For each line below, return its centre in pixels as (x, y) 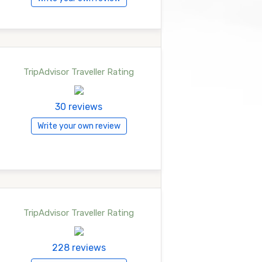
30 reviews (79, 107)
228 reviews (79, 248)
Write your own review (79, 126)
